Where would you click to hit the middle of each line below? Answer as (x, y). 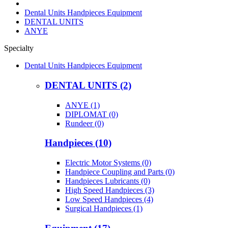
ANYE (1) (82, 105)
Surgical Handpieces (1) (104, 209)
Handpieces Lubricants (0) (108, 181)
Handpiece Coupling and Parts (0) (120, 172)
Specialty (19, 48)
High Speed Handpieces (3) (110, 190)
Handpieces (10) (78, 143)
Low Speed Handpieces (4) (109, 199)
